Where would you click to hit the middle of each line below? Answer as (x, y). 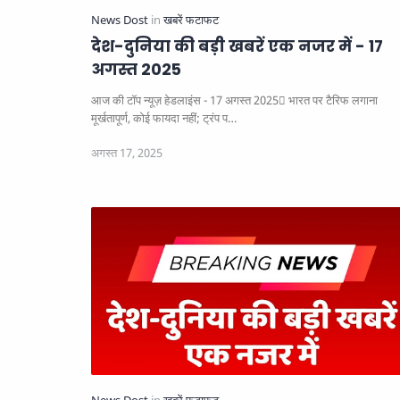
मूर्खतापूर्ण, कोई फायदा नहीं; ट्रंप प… (164, 118)
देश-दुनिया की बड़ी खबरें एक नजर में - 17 (237, 46)
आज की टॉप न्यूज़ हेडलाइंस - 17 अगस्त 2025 (185, 100)
